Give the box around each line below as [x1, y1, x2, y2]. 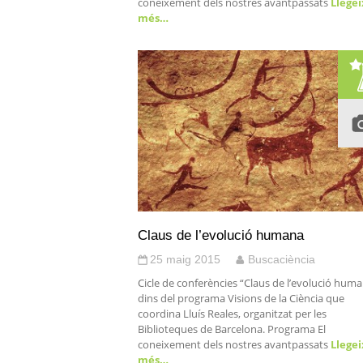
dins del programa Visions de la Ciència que [138, 291, 344, 305]
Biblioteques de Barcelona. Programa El [138, 322, 326, 336]
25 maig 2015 [150, 253, 220, 266]
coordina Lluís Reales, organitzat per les [138, 306, 327, 321]
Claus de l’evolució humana [138, 227, 304, 243]
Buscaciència [248, 253, 315, 266]
